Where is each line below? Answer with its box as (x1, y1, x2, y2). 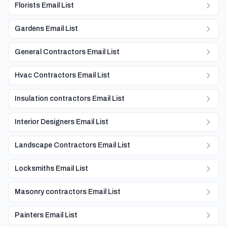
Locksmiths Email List (15, 165, 88, 172)
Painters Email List (15, 211, 78, 219)
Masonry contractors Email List (15, 188, 121, 196)
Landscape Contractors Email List (15, 141, 130, 149)
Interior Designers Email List (15, 118, 108, 126)
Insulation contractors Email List (15, 95, 125, 102)
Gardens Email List (15, 25, 78, 32)
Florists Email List (15, 2, 74, 9)
